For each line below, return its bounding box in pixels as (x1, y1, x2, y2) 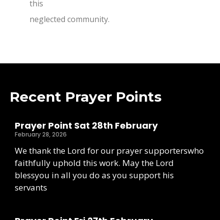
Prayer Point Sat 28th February (15, 119, 158, 132)
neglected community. (29, 14, 110, 25)
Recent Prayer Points (10, 88, 162, 106)
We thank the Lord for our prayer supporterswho (15, 145, 204, 157)
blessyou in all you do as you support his (15, 169, 174, 181)
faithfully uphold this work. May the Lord (15, 157, 174, 169)
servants (15, 182, 47, 193)
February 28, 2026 (15, 130, 67, 139)
